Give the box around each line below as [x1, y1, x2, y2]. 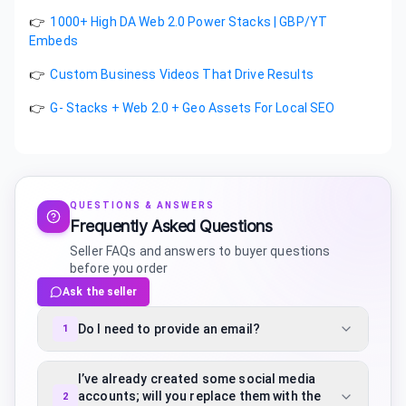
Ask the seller [63, 285, 137, 299]
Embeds [29, 34, 78, 49]
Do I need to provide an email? [78, 321, 260, 336]
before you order [70, 261, 169, 276]
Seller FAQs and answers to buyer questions [70, 244, 331, 259]
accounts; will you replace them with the [78, 389, 322, 404]
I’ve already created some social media [78, 372, 315, 387]
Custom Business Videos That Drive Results [50, 67, 314, 82]
